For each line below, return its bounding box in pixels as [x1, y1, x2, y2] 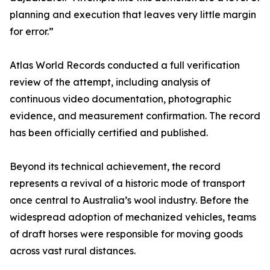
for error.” [10, 25, 54, 38]
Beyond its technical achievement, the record [10, 160, 221, 173]
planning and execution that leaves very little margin [10, 8, 256, 21]
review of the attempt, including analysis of [10, 76, 210, 89]
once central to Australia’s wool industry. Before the [10, 194, 249, 207]
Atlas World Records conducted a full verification [10, 59, 240, 72]
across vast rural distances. [10, 245, 136, 257]
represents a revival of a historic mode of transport [10, 177, 245, 190]
